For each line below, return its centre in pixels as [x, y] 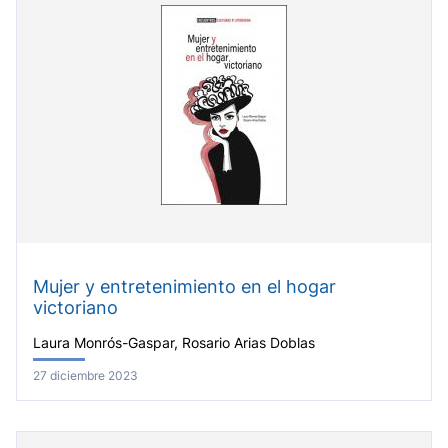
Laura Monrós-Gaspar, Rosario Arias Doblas [174, 342]
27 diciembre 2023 [85, 375]
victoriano [75, 308]
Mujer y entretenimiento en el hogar [184, 287]
